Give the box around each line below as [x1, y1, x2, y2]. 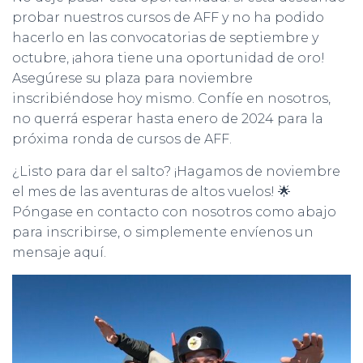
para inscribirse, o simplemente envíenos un [12, 224, 314, 240]
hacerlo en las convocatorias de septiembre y [12, 30, 318, 45]
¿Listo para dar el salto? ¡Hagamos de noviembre [12, 164, 340, 179]
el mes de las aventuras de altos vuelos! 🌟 [12, 184, 291, 199]
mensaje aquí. [12, 245, 106, 260]
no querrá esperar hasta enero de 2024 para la [12, 111, 323, 126]
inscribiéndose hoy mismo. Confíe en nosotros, [12, 91, 331, 106]
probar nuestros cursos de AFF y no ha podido [12, 10, 324, 25]
